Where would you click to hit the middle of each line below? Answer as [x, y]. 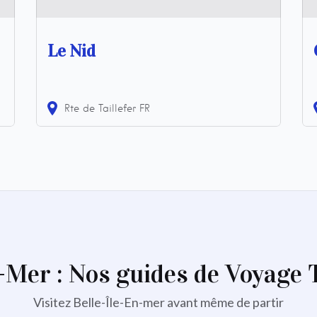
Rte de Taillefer [100, 108]
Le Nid [71, 51]
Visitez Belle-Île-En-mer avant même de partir [158, 302]
